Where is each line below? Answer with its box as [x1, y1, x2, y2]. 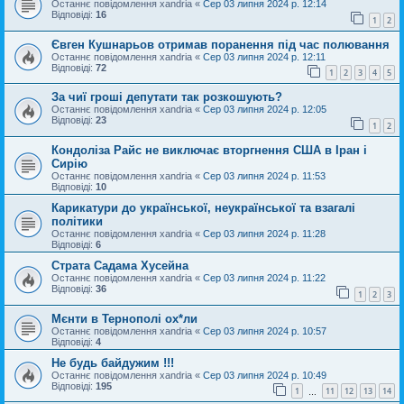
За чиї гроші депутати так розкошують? [51, 90, 282, 105]
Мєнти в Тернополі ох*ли [51, 311, 197, 326]
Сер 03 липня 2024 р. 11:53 [203, 170, 326, 181]
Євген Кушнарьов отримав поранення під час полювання [51, 37, 390, 51]
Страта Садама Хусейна [51, 258, 188, 272]
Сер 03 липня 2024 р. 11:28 [203, 227, 326, 239]
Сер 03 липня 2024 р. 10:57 [203, 325, 326, 336]
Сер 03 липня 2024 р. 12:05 [203, 104, 326, 115]
